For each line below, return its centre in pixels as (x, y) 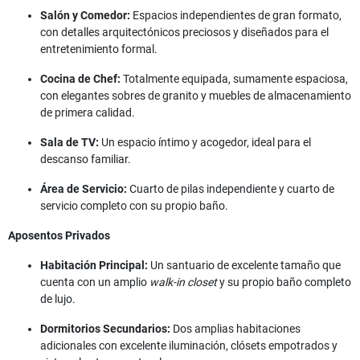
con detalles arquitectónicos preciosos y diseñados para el (184, 33)
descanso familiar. (86, 160)
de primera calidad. (88, 113)
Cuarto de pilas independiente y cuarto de (231, 189)
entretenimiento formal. (99, 49)
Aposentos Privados (59, 236)
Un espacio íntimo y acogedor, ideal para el (205, 143)
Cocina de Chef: (80, 79)
